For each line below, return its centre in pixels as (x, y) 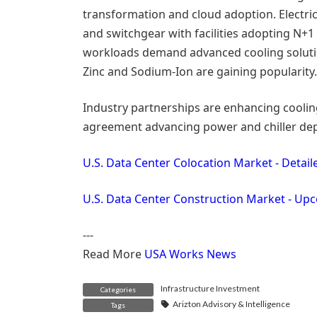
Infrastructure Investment (210, 289)
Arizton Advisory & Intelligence (231, 304)
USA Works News (190, 254)
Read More (114, 254)
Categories (118, 290)
